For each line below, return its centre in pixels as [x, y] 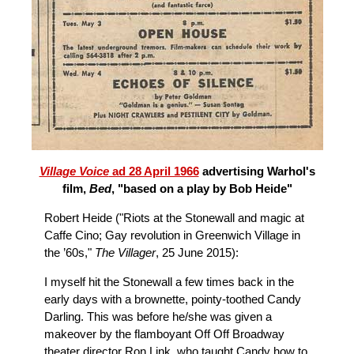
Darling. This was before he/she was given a [158, 316]
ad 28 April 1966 [154, 171]
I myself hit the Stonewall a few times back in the [169, 281]
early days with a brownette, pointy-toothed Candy [173, 299]
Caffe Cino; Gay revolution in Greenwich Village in [172, 235]
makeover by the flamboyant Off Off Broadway [164, 333]
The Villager [125, 252]
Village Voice [74, 171]
